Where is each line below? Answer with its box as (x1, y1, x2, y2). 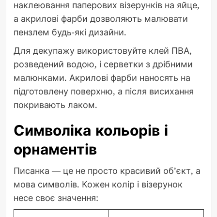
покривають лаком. (13, 99, 97, 111)
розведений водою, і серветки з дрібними (13, 58, 193, 70)
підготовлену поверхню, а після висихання (13, 85, 194, 97)
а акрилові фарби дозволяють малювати (13, 13, 188, 25)
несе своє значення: (13, 192, 98, 204)
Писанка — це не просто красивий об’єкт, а (13, 165, 201, 177)
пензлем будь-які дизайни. (13, 26, 126, 38)
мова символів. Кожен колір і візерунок (13, 178, 183, 190)
